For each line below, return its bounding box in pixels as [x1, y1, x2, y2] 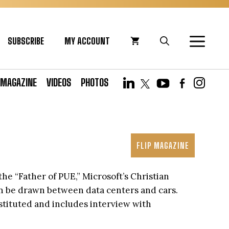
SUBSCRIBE [8, 35, 44, 47]
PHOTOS [81, 76, 108, 88]
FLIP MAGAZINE [136, 140, 189, 151]
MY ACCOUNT [64, 35, 110, 47]
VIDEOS [47, 76, 71, 88]
